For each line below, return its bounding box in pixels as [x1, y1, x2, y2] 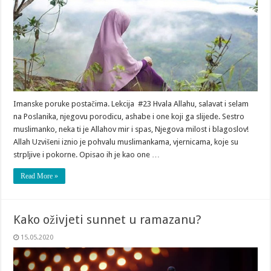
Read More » [21, 172, 59, 181]
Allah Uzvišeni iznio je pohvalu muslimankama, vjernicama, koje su [13, 137, 239, 147]
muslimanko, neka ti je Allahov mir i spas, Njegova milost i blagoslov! [13, 125, 249, 134]
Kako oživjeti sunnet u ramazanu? [13, 212, 202, 227]
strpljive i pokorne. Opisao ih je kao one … [13, 150, 160, 160]
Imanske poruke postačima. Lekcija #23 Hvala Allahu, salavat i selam [13, 99, 249, 109]
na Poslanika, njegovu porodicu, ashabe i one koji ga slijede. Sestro [13, 112, 245, 122]
